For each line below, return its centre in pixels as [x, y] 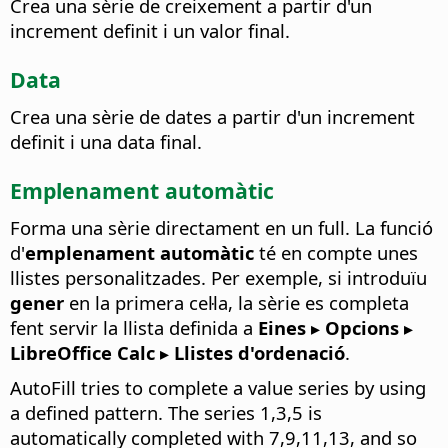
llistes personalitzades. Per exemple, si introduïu [218, 278]
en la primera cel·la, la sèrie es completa [236, 303]
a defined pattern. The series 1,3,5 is [166, 413]
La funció [391, 228]
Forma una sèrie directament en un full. [180, 228]
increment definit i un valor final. [150, 31]
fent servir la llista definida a [134, 328]
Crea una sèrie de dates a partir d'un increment [212, 117]
